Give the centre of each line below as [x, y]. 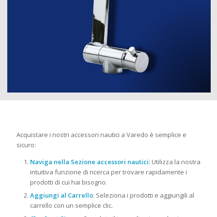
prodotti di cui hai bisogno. [68, 182]
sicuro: [26, 145]
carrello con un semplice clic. [71, 206]
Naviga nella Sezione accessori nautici [89, 162]
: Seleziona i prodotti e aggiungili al [143, 195]
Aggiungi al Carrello [61, 195]
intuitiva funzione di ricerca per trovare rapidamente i [108, 172]
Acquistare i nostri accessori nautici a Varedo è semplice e [101, 135]
